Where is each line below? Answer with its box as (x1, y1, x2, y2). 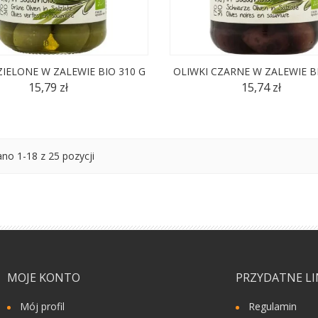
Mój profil (20, 299, 65, 313)
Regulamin (248, 299, 297, 313)
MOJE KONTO (7, 269, 80, 285)
